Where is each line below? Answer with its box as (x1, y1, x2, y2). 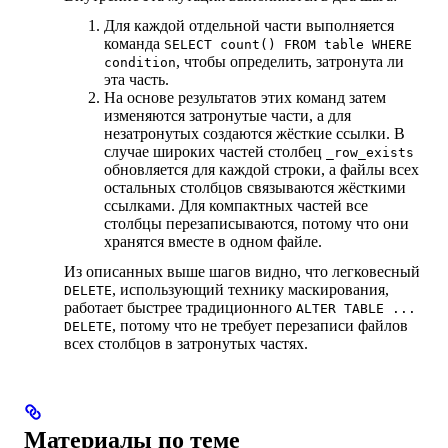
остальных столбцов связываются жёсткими (104, 179, 406, 197)
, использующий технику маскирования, (112, 281, 389, 299)
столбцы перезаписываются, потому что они (104, 215, 409, 233)
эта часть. (104, 71, 169, 89)
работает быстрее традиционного (64, 299, 296, 317)
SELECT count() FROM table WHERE (164, 37, 412, 53)
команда (104, 35, 164, 53)
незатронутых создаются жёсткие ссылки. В (104, 125, 405, 143)
